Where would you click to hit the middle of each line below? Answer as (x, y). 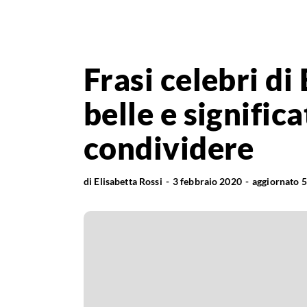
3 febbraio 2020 (207, 182)
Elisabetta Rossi (128, 182)
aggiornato (277, 182)
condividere (169, 148)
